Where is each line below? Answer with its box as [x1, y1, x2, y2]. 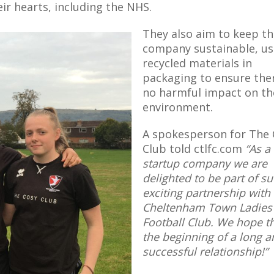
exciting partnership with [143, 185, 270, 200]
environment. [143, 100, 213, 114]
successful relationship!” [143, 244, 268, 259]
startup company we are [143, 156, 267, 171]
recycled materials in [143, 56, 252, 70]
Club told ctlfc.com [143, 141, 245, 156]
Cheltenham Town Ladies [143, 200, 272, 215]
